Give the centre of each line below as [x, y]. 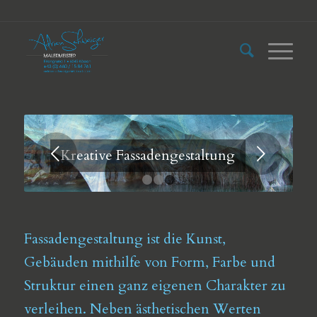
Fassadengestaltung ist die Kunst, [125, 239]
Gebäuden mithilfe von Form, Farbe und [149, 262]
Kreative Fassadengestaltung [148, 155]
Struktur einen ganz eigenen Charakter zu [155, 286]
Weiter [134, 154]
